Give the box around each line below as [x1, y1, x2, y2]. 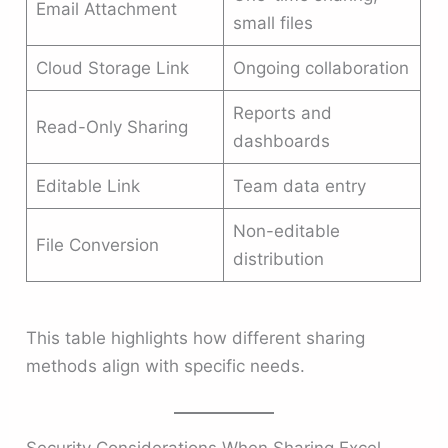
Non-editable [232, 220, 340, 241]
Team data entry [232, 175, 366, 196]
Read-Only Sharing [35, 116, 188, 137]
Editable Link [35, 175, 140, 196]
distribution [232, 248, 324, 269]
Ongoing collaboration [232, 57, 409, 78]
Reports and [232, 102, 332, 123]
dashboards [232, 130, 330, 151]
